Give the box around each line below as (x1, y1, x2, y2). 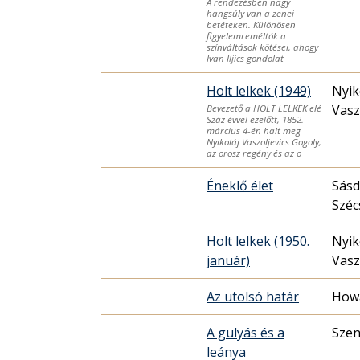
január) (207, 251, 250, 269)
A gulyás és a (207, 323, 284, 342)
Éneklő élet (207, 176, 273, 194)
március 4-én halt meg (207, 124, 301, 137)
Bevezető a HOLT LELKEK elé (207, 101, 321, 114)
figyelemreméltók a (207, 29, 286, 42)
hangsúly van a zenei (207, 6, 294, 19)
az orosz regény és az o (207, 146, 301, 159)
